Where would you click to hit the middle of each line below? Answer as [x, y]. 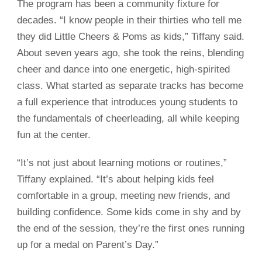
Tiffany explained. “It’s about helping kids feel [116, 180]
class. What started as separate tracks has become [130, 86]
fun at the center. [54, 135]
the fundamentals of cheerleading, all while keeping [128, 119]
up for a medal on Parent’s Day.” [88, 245]
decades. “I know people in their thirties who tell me [129, 20]
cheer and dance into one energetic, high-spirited [123, 70]
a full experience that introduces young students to [127, 102]
